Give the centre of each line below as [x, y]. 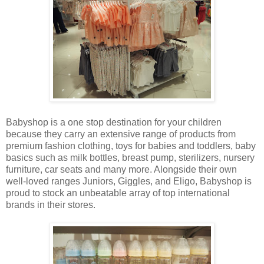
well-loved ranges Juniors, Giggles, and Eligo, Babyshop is [129, 181]
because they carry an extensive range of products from [121, 134]
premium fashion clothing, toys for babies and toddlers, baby [131, 146]
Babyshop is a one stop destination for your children [114, 123]
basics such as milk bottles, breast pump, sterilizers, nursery [130, 158]
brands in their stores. [51, 205]
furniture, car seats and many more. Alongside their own [121, 170]
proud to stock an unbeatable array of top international [118, 193]
